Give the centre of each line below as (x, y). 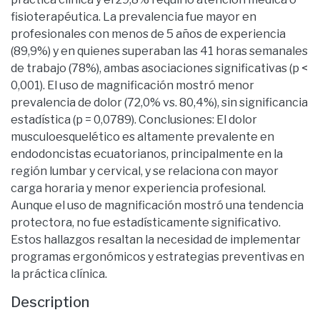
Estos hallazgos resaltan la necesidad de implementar (156, 239)
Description (50, 302)
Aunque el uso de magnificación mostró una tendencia (157, 205)
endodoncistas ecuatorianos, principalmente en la (147, 154)
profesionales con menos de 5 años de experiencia (148, 34)
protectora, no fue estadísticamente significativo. (146, 222)
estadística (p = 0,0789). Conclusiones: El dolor (134, 119)
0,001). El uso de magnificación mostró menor (132, 85)
